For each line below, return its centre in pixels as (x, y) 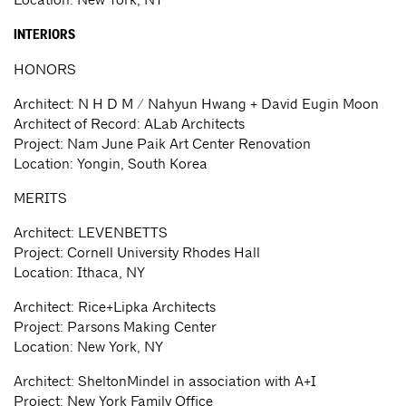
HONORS (45, 70)
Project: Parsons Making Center (115, 327)
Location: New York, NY (88, 347)
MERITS (40, 198)
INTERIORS (44, 36)
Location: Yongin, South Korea (111, 164)
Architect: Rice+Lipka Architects (115, 307)
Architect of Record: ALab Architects (129, 124)
